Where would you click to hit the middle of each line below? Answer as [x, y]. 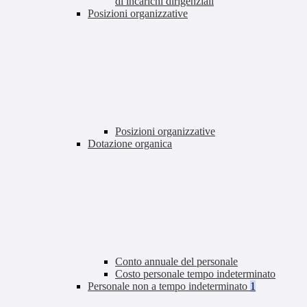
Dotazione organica [130, 144]
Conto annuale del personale [176, 262]
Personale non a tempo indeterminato [169, 286]
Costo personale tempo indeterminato [195, 274]
